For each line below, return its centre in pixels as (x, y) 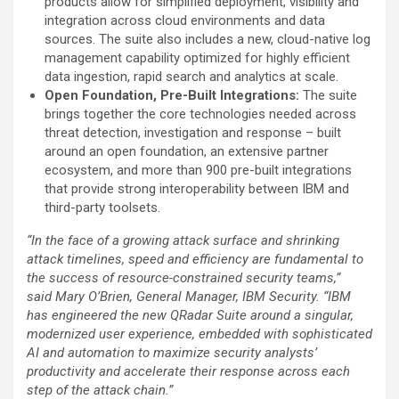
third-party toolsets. (102, 208)
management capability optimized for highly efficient (197, 58)
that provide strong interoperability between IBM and (197, 189)
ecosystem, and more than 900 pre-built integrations (198, 171)
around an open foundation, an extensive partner (187, 152)
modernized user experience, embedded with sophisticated (199, 334)
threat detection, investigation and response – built (193, 133)
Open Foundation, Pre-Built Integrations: (174, 96)
